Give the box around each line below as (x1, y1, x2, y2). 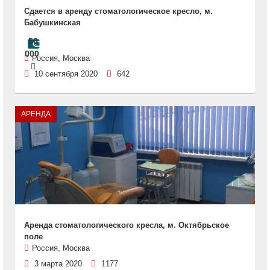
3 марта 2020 (34, 259, 82, 268)
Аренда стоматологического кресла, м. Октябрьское (24, 221, 229, 230)
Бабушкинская (24, 18, 81, 27)
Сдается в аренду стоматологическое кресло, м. (24, 7, 213, 16)
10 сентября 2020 (34, 69, 98, 78)
